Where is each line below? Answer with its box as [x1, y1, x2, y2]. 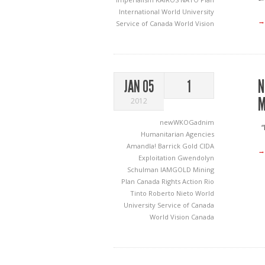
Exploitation [138, 153, 177, 162]
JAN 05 [124, 77, 154, 96]
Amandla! [127, 141, 158, 150]
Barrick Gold [158, 141, 199, 150]
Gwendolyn [177, 153, 214, 162]
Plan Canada [121, 177, 161, 186]
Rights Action [161, 177, 204, 186]
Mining [193, 165, 214, 174]
